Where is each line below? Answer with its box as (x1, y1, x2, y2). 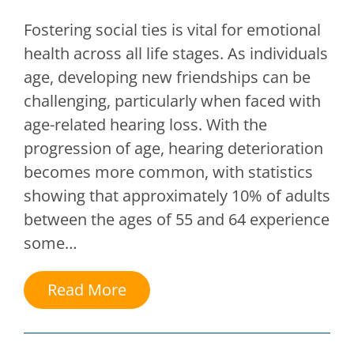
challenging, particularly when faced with (24, 90, 321, 112)
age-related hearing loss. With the (24, 114, 267, 136)
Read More (47, 279, 126, 301)
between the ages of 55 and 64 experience (24, 209, 330, 231)
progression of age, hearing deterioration (24, 137, 323, 160)
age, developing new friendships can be (24, 66, 311, 88)
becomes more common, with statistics (24, 161, 313, 183)
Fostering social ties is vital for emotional (24, 19, 321, 41)
